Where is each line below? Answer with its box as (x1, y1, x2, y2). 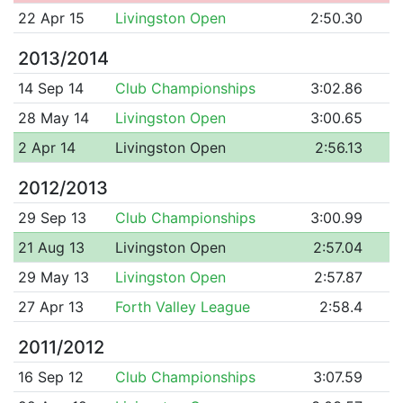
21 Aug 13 (17, 237, 85, 256)
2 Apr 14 (17, 138, 76, 157)
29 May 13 (17, 267, 89, 286)
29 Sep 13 (17, 208, 86, 227)
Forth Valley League (114, 297, 250, 316)
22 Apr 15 (17, 8, 85, 27)
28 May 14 (17, 108, 89, 127)
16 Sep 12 (17, 367, 84, 386)
